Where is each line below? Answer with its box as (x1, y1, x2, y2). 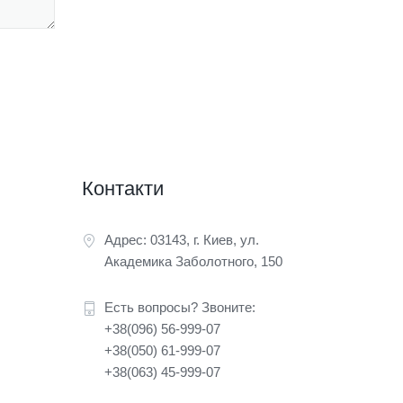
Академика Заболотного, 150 (104, 253, 282, 269)
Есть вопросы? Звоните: (104, 299, 255, 315)
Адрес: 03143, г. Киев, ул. (104, 231, 259, 247)
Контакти (82, 176, 164, 200)
